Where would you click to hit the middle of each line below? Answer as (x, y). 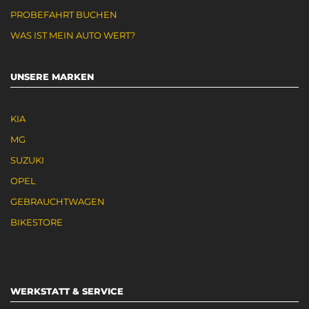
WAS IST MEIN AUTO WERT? (73, 35)
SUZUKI (27, 160)
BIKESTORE (37, 222)
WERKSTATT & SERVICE (67, 291)
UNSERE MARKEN (52, 77)
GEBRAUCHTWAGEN (58, 201)
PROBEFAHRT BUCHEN (64, 14)
